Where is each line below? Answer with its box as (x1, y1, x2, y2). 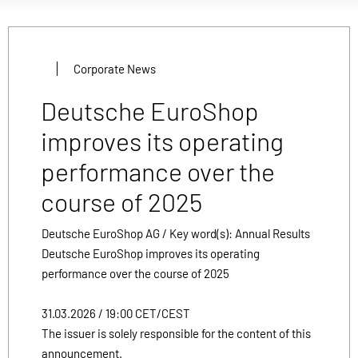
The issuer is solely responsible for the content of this (42, 325, 311, 340)
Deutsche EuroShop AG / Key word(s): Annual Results (42, 225, 310, 241)
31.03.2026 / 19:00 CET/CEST (42, 305, 190, 320)
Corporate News (74, 62, 156, 77)
